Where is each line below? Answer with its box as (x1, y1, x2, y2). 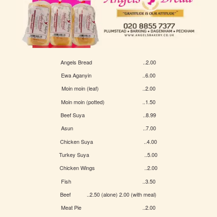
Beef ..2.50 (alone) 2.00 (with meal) (60, 190, 157, 199)
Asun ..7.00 (61, 124, 156, 132)
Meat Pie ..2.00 (61, 203, 156, 212)
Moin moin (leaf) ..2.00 (61, 84, 155, 93)
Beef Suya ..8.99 (61, 111, 156, 119)
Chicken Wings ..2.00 (59, 164, 157, 172)
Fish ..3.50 (61, 177, 156, 185)
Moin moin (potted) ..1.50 (61, 97, 156, 106)
